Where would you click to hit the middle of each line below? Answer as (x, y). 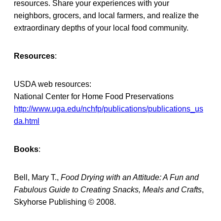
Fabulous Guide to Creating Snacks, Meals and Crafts (108, 189)
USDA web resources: (53, 84)
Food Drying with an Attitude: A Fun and (130, 177)
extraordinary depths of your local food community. (101, 28)
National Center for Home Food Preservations (94, 96)
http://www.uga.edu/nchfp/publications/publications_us (109, 109)
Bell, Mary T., (37, 177)
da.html (27, 121)
